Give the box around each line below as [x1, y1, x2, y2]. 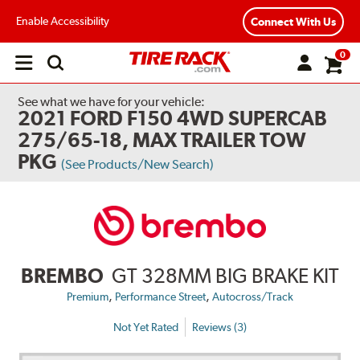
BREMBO [21, 264, 104, 288]
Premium [67, 290, 108, 304]
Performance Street [115, 290, 206, 304]
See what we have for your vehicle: [18, 94, 206, 109]
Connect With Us [251, 14, 336, 28]
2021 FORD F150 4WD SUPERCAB [18, 106, 328, 130]
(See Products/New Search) [61, 157, 215, 172]
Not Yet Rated [113, 320, 178, 333]
